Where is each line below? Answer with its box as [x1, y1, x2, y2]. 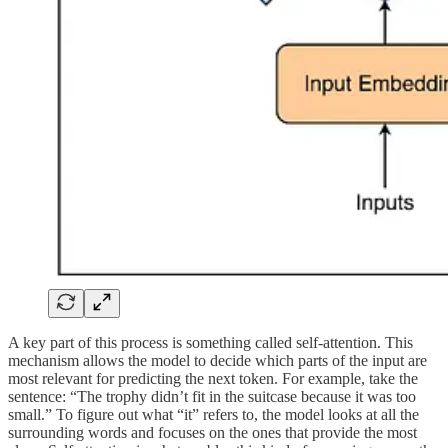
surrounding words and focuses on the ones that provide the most [8, 423, 417, 441]
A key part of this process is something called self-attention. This [8, 333, 413, 351]
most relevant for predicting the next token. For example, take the [8, 369, 418, 387]
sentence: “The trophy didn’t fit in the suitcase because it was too [8, 387, 416, 405]
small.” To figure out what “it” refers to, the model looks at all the [8, 405, 419, 423]
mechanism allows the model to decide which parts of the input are [8, 351, 427, 369]
